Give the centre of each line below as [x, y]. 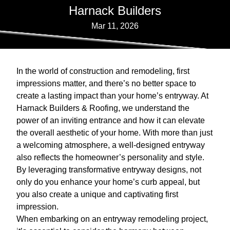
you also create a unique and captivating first [97, 195]
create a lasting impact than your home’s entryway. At [112, 96]
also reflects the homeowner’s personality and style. [110, 158]
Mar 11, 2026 [115, 26]
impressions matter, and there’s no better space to [106, 84]
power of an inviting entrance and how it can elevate [111, 121]
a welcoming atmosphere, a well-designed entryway [111, 145]
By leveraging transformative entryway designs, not [109, 170]
